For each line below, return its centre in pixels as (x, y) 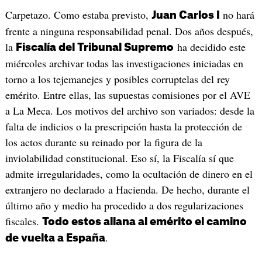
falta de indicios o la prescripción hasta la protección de (123, 127)
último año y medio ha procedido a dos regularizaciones (124, 206)
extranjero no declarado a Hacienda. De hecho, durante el (127, 190)
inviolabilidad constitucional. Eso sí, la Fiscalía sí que (119, 158)
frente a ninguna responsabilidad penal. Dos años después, (129, 31)
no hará (237, 15)
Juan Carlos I (185, 15)
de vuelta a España (55, 238)
